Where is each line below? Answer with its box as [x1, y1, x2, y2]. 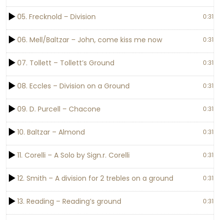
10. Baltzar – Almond [17, 127, 85, 137]
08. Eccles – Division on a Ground [17, 81, 130, 91]
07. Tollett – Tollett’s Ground [17, 58, 115, 68]
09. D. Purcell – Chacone [17, 104, 101, 114]
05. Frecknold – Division [17, 12, 96, 22]
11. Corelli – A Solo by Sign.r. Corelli [17, 150, 130, 160]
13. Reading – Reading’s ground [17, 196, 122, 206]
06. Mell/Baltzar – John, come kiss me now [17, 35, 163, 45]
